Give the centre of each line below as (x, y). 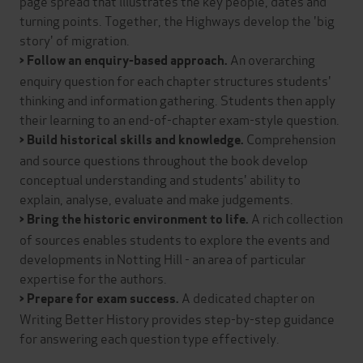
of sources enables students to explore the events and (175, 238)
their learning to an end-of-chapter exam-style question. (179, 118)
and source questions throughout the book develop (164, 159)
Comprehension (290, 138)
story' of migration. (75, 39)
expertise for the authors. (93, 277)
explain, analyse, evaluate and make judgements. (156, 198)
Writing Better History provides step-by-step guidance (177, 318)
